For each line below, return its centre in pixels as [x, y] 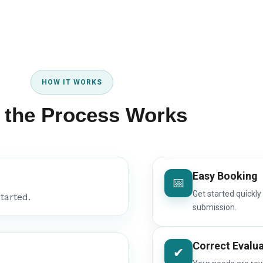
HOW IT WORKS [72, 82]
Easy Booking [225, 176]
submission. [215, 207]
